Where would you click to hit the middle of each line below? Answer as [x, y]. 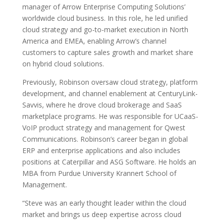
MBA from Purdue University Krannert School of [99, 173]
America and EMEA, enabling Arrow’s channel [94, 41]
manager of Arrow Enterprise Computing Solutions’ [104, 6]
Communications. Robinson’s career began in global [105, 139]
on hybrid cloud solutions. [63, 63]
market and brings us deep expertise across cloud [102, 214]
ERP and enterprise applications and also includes [101, 150]
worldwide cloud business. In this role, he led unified [105, 18]
